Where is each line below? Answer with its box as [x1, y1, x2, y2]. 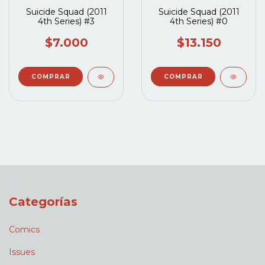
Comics [9, 224, 40, 235]
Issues [9, 247, 35, 258]
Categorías [9, 194, 77, 209]
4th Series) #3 [38, 15, 95, 27]
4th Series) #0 [170, 15, 228, 27]
